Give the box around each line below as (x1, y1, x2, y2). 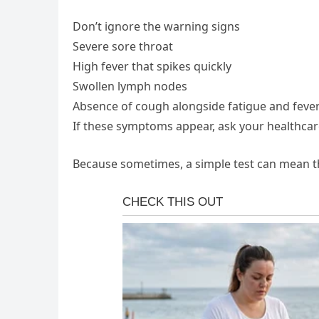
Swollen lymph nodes (73, 78, 187, 95)
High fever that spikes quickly (73, 58, 231, 75)
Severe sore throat (73, 38, 173, 55)
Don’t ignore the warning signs (73, 19, 240, 35)
